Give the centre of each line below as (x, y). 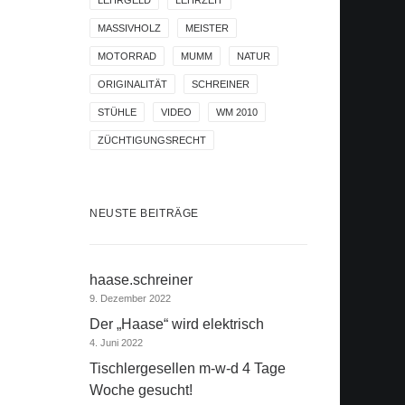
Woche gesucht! (141, 390)
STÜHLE (117, 112)
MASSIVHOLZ (129, 28)
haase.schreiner (141, 280)
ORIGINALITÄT (132, 84)
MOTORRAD (127, 56)
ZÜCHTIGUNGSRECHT (152, 140)
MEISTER (207, 28)
